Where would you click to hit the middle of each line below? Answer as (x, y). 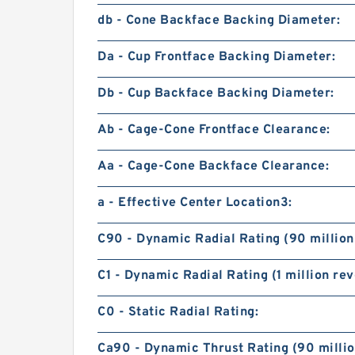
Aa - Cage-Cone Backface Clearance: (213, 166)
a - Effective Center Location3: (195, 203)
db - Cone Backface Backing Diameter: (219, 21)
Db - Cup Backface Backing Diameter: (216, 94)
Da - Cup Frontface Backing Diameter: (216, 57)
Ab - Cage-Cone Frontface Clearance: (214, 130)
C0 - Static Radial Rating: (178, 312)
